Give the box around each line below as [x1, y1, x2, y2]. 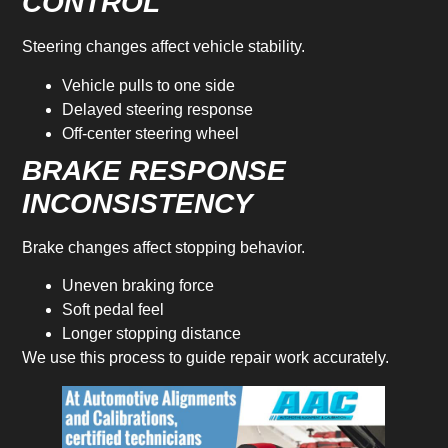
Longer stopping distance [62, 325, 242, 343]
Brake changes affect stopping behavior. [22, 238, 306, 256]
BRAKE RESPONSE [22, 154, 287, 186]
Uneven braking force [62, 277, 215, 295]
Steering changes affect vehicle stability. [22, 38, 306, 56]
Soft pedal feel [62, 301, 165, 319]
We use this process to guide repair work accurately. [22, 349, 390, 367]
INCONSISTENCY [22, 187, 254, 219]
